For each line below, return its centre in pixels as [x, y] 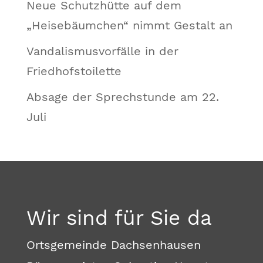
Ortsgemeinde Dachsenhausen [113, 245]
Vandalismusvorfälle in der [102, 51]
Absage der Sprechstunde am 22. [122, 97]
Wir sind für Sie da [119, 218]
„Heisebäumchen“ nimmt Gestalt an [129, 26]
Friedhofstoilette [74, 71]
